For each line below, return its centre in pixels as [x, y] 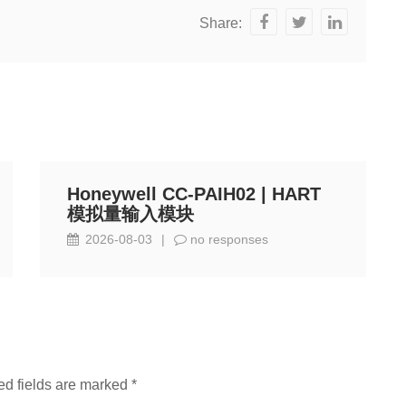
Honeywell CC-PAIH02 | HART [194, 194]
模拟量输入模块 [130, 214]
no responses [227, 239]
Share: [221, 23]
